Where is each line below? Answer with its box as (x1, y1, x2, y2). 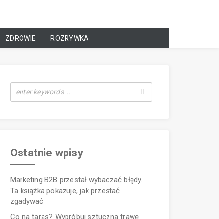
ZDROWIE (5, 34, 36, 43)
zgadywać (10, 197, 44, 206)
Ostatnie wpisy (10, 146, 83, 159)
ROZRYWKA (50, 34, 89, 43)
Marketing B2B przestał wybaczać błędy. (10, 175, 143, 184)
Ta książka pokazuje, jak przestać (10, 186, 120, 195)
